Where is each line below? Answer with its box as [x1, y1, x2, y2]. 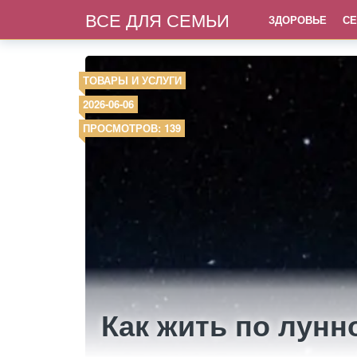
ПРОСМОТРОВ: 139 [83, 120, 181, 135]
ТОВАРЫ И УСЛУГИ [83, 73, 182, 88]
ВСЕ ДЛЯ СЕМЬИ [85, 7, 229, 32]
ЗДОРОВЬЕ [269, 11, 327, 27]
